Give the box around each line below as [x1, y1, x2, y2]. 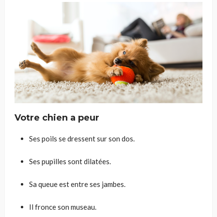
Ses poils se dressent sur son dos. [29, 134, 135, 143]
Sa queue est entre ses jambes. [29, 179, 125, 188]
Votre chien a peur [15, 112, 99, 123]
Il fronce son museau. [29, 202, 96, 211]
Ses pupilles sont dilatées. [29, 156, 111, 166]
